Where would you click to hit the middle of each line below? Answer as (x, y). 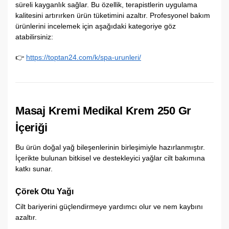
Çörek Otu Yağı (44, 191)
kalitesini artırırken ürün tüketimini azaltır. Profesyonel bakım (113, 15)
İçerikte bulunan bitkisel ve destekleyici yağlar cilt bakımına (110, 158)
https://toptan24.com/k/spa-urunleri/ (84, 58)
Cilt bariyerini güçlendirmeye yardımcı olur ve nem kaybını (109, 207)
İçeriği (31, 128)
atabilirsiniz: (34, 37)
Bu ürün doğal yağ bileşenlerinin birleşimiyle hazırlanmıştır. (110, 147)
